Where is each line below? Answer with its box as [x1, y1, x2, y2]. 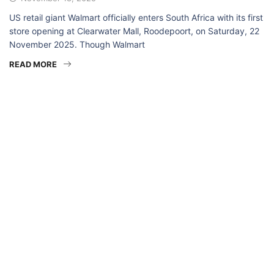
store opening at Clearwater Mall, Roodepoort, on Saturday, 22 [9, 25, 259, 36]
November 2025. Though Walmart [9, 39, 145, 50]
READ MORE [9, 59, 57, 69]
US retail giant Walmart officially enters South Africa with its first [9, 12, 263, 23]
